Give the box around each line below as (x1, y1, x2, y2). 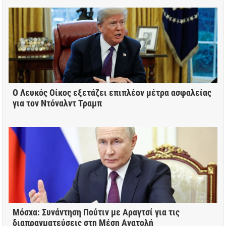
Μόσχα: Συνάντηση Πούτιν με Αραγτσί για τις (13, 207, 180, 218)
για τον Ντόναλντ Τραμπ (13, 98, 102, 109)
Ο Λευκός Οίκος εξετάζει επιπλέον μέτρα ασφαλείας (13, 87, 211, 98)
